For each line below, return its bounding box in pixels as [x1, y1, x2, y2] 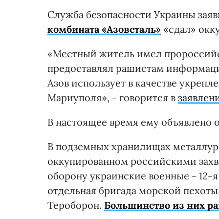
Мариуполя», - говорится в [47, 91, 178, 104]
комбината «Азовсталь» [47, 23, 161, 36]
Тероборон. [47, 199, 104, 212]
